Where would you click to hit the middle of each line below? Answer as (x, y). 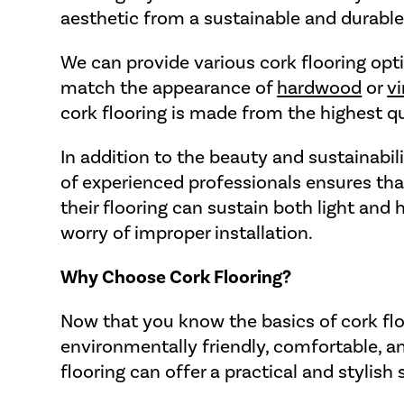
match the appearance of (169, 87)
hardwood (320, 87)
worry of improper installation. (191, 232)
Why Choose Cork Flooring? (176, 276)
